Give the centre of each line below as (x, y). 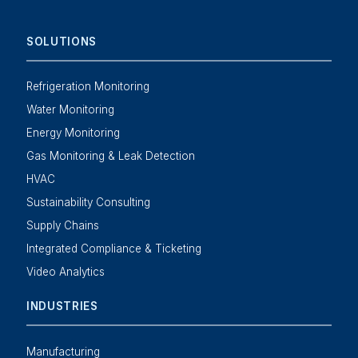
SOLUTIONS (61, 41)
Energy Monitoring (73, 133)
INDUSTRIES (62, 306)
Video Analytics (65, 272)
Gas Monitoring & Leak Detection (110, 156)
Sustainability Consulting (88, 203)
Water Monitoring (70, 110)
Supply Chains (62, 226)
